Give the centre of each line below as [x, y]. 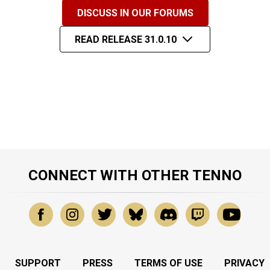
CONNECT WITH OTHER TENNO [135, 176]
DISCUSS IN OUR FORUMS [135, 13]
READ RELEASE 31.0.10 [125, 39]
